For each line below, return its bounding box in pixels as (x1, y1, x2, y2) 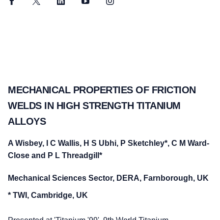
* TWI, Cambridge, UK (8, 191, 88, 200)
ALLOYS (8, 115, 46, 127)
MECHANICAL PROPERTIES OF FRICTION (8, 84, 196, 95)
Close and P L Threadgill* (8, 151, 102, 160)
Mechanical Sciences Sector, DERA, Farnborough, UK (8, 174, 209, 183)
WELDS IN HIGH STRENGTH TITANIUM (8, 100, 181, 111)
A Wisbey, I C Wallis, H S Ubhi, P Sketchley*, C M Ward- (8, 139, 209, 148)
